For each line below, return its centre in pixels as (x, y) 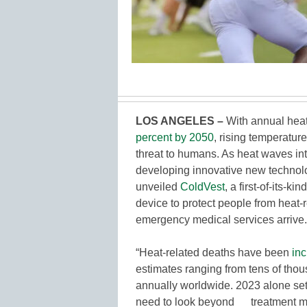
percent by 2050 (175, 137)
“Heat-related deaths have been (214, 252)
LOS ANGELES (175, 121)
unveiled (158, 186)
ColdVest (202, 186)
